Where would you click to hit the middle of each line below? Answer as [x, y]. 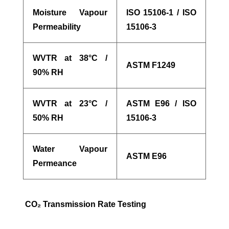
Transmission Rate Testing [93, 204]
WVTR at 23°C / [70, 103]
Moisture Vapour [70, 12]
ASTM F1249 [151, 65]
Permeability [56, 27]
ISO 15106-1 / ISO [161, 12]
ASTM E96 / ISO [161, 103]
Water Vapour [70, 149]
